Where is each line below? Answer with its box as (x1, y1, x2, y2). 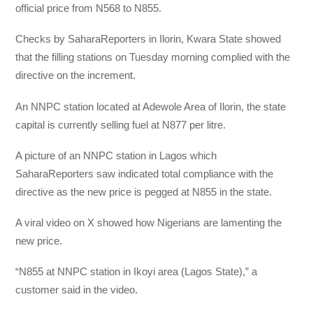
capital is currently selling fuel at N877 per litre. (15, 118, 229, 131)
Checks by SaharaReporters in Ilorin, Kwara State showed (15, 33, 282, 45)
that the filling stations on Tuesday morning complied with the (15, 51, 291, 64)
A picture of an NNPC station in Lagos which (15, 149, 217, 161)
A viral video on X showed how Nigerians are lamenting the (15, 217, 282, 229)
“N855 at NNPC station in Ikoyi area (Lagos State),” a (15, 265, 258, 278)
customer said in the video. (15, 284, 141, 296)
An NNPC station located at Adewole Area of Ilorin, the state (15, 100, 286, 112)
